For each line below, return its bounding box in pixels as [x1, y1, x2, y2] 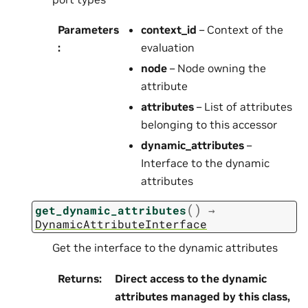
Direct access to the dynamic [115, 271, 267, 285]
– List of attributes [194, 100, 292, 114]
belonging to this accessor [141, 118, 277, 132]
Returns [58, 271, 99, 285]
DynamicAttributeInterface [35, 216, 207, 231]
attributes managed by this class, [115, 289, 290, 303]
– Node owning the [167, 61, 266, 76]
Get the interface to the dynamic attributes [52, 241, 278, 255]
